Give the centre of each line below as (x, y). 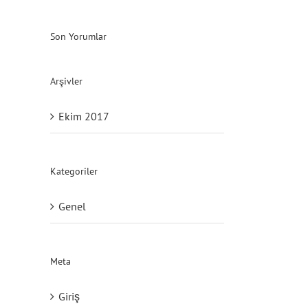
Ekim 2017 (84, 116)
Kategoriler (74, 171)
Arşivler (66, 81)
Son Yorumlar (78, 36)
